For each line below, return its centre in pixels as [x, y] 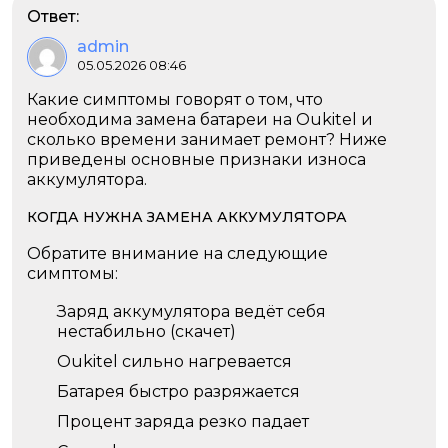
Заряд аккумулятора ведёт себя [191, 311]
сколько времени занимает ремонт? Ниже [207, 139]
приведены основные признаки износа [196, 159]
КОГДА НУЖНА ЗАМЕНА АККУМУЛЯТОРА [187, 217]
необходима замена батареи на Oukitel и [200, 119]
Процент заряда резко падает [183, 421]
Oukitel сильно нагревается [174, 361]
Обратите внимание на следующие [177, 253]
